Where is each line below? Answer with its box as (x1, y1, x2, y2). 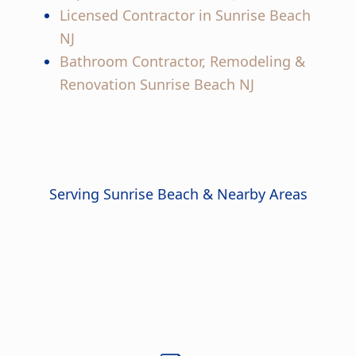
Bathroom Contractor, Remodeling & (59, 52, 305, 72)
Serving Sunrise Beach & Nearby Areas (48, 184, 308, 204)
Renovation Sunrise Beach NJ (59, 75, 254, 95)
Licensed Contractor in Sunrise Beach (59, 6, 311, 25)
